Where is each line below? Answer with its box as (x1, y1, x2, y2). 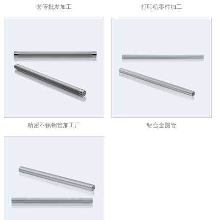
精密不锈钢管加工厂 (27, 122, 81, 129)
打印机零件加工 (141, 3, 183, 10)
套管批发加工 (36, 3, 72, 10)
